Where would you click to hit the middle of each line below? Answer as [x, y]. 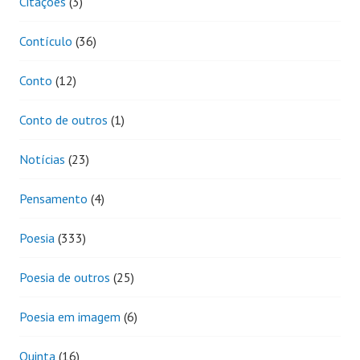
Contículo [46, 41]
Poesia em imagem [70, 316]
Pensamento [53, 198]
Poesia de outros [65, 277]
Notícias [42, 159]
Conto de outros [63, 119]
